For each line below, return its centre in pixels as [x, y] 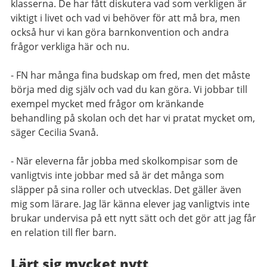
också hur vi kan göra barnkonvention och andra [120, 32]
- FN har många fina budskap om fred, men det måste [131, 75]
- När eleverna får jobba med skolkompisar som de [124, 161]
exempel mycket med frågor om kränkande [107, 104]
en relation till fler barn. [63, 232]
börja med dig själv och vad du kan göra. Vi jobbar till [129, 89]
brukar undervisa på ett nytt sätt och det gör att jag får [133, 218]
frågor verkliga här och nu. [70, 46]
